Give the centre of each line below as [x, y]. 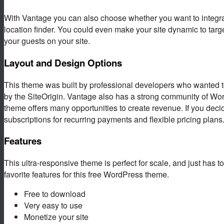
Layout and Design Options [63, 62]
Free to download [55, 193]
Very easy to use [53, 205]
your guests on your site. [47, 41]
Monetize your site [56, 216]
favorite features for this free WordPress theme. [86, 174]
